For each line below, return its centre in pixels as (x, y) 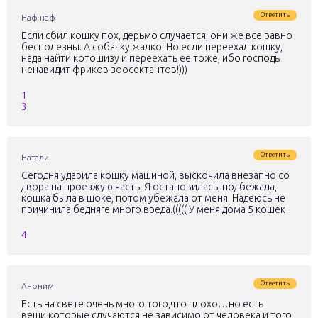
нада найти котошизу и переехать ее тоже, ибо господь (150, 58)
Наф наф (38, 17)
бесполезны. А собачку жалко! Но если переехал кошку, (152, 47)
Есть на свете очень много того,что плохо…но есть (142, 304)
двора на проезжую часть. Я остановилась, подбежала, (149, 187)
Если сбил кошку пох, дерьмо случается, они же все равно (157, 35)
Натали (35, 157)
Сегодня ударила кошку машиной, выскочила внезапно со (155, 175)
